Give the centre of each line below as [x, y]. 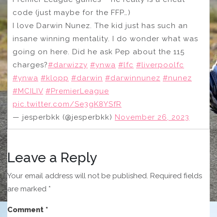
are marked [28, 189]
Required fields [176, 176]
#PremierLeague [77, 91]
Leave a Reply [52, 158]
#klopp [55, 78]
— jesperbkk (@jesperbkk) [64, 117]
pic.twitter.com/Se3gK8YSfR [67, 104]
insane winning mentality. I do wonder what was [105, 39]
